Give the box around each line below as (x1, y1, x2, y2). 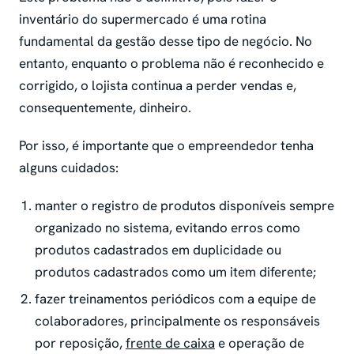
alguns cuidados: (19, 158, 122, 176)
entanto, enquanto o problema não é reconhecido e (19, 54, 324, 72)
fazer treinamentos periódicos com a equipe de (35, 289, 316, 307)
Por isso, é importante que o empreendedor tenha (19, 136, 314, 154)
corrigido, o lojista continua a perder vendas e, (19, 76, 296, 94)
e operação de (215, 333, 304, 352)
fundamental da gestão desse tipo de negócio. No (19, 32, 312, 50)
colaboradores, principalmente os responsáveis (35, 311, 320, 330)
